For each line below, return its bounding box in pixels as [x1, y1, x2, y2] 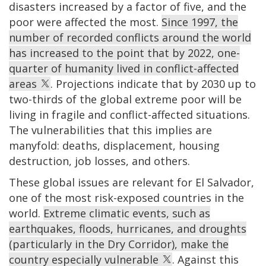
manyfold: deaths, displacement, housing [9, 138, 220, 153]
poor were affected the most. [9, 14, 161, 29]
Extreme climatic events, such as [43, 205, 210, 220]
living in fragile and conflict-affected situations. [9, 107, 250, 122]
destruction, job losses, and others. [9, 153, 190, 168]
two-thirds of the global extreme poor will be [9, 91, 242, 106]
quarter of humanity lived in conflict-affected [9, 61, 239, 75]
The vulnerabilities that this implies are [9, 122, 212, 137]
